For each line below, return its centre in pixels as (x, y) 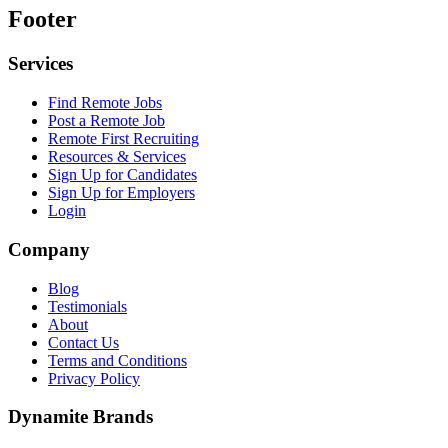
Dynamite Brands (80, 417)
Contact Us (83, 342)
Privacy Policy (94, 378)
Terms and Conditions (117, 360)
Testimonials (87, 306)
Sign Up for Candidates (122, 175)
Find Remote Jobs (105, 103)
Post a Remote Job (106, 121)
